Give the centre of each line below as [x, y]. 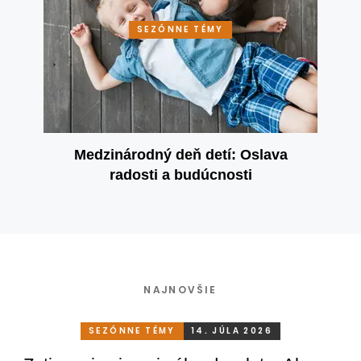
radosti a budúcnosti [180, 174]
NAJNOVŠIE [180, 289]
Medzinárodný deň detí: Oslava [180, 154]
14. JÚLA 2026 [232, 330]
